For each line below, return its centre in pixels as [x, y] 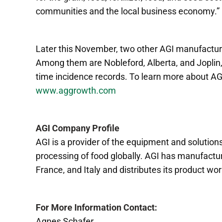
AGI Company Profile [78, 128]
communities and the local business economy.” [128, 11]
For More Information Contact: [96, 207]
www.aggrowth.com [76, 90]
